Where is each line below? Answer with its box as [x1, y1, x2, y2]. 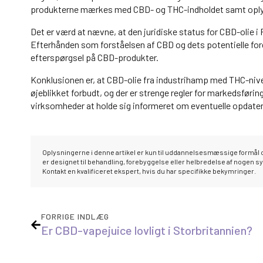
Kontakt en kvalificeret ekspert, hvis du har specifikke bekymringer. [42, 167, 256, 176]
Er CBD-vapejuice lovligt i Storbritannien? [41, 223, 252, 238]
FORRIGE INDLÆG [41, 211, 109, 222]
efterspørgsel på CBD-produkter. [31, 52, 159, 63]
